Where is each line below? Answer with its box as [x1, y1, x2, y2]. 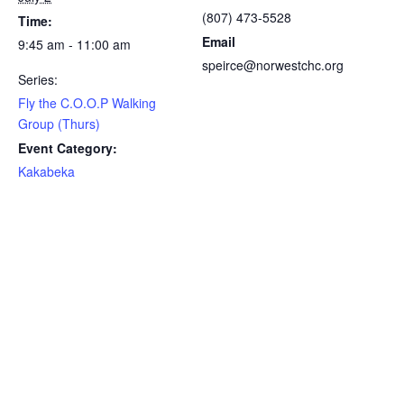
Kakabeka [18, 162, 75, 180]
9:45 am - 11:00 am [18, 35, 131, 53]
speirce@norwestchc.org [202, 56, 344, 74]
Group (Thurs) [18, 115, 100, 133]
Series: [18, 70, 58, 88]
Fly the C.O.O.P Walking [18, 94, 156, 112]
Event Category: [18, 139, 117, 157]
